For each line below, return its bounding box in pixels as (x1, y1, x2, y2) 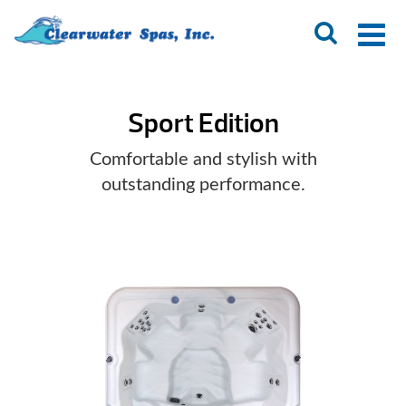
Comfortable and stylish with (89, 150, 317, 169)
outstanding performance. (101, 176, 305, 195)
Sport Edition (127, 106, 279, 141)
